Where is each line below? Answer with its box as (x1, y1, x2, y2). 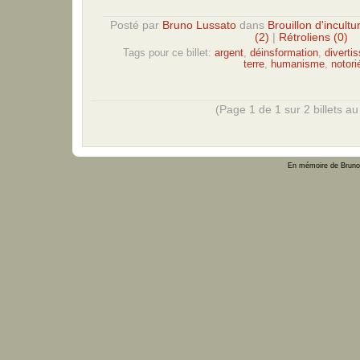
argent (215, 47, 243, 59)
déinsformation (250, 47, 318, 59)
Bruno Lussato (162, 18, 236, 31)
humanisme (271, 58, 325, 70)
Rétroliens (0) (278, 31, 348, 43)
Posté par (109, 18, 162, 31)
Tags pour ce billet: (123, 47, 215, 59)
